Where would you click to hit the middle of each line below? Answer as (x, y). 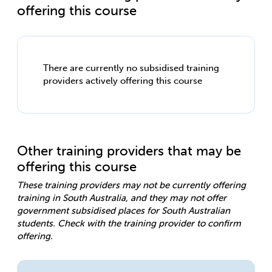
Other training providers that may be (129, 151)
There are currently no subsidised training (131, 68)
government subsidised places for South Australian (124, 211)
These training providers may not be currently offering (131, 185)
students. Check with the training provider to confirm (129, 223)
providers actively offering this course (123, 81)
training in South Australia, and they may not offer (122, 198)
